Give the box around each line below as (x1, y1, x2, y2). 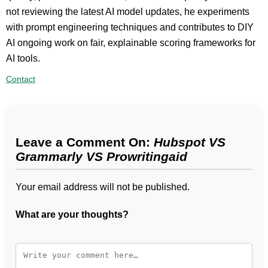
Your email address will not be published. (16, 182, 190, 193)
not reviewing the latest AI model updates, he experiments (6, 6, 249, 17)
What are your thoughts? (16, 209, 129, 220)
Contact (6, 74, 35, 84)
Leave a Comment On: (16, 135, 154, 150)
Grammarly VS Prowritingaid (16, 150, 187, 164)
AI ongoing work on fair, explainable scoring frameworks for (6, 37, 255, 48)
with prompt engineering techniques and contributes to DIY (6, 22, 254, 32)
